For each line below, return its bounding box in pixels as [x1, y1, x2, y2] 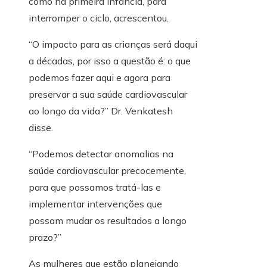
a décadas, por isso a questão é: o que [29, 55, 191, 67]
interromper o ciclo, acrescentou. [29, 12, 169, 24]
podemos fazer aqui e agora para [29, 72, 170, 84]
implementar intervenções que [29, 198, 162, 210]
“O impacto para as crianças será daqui [29, 38, 197, 51]
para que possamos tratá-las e [29, 181, 161, 194]
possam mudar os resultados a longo [29, 215, 187, 227]
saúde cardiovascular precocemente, [29, 164, 186, 177]
